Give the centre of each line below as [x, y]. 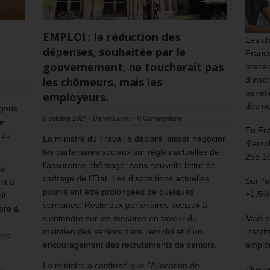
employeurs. [76, 97]
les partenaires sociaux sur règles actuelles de [131, 152]
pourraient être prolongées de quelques [118, 191]
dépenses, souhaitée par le [115, 52]
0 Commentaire [160, 118]
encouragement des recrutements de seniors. [130, 244]
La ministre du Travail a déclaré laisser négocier [134, 138]
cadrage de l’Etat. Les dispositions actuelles [126, 178]
